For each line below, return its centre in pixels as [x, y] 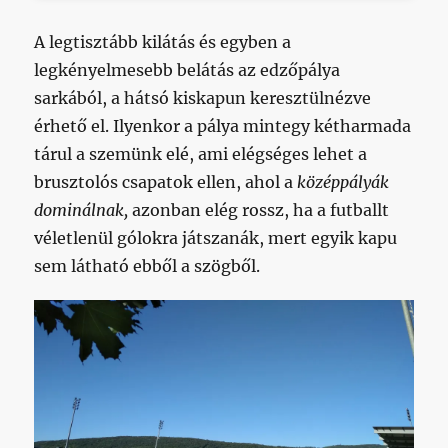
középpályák [343, 181]
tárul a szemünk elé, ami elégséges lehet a [201, 153]
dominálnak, [83, 209]
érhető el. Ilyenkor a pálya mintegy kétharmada [223, 125]
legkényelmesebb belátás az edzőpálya [187, 69]
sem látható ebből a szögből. [147, 265]
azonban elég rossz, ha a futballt [261, 209]
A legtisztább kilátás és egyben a [163, 41]
